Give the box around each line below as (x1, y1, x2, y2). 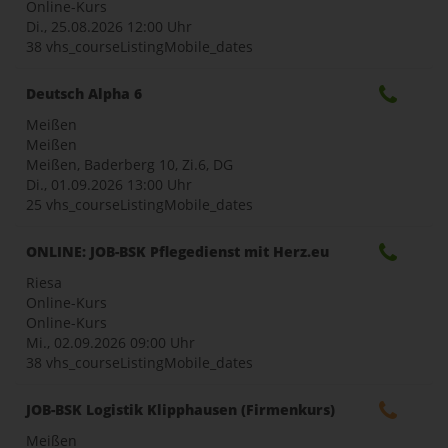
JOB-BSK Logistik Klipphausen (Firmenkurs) (26, 399, 335, 419)
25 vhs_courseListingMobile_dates (26, 194, 253, 214)
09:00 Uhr (130, 332, 195, 352)
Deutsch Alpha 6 (26, 83, 142, 103)
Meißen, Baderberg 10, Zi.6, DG (26, 154, 233, 174)
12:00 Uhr (127, 16, 192, 36)
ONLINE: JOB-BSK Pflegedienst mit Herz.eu (26, 241, 329, 261)
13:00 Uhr (127, 174, 192, 194)
